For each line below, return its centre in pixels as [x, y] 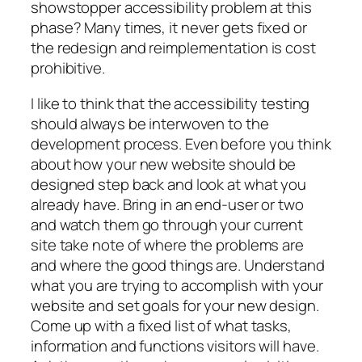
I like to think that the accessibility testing [170, 103]
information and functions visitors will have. [175, 345]
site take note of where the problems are [167, 244]
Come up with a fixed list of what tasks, [161, 325]
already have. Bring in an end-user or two [167, 204]
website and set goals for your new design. [175, 305]
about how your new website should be [164, 164]
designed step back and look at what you [169, 184]
